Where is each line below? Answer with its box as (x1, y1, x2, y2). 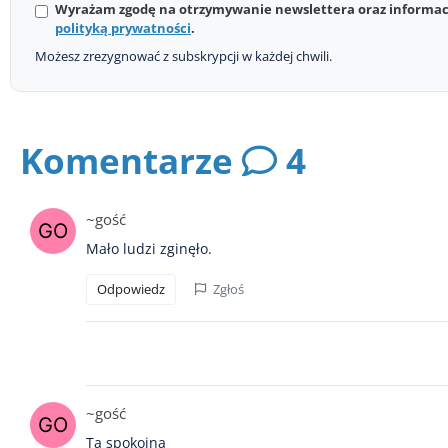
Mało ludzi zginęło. (86, 238, 212, 258)
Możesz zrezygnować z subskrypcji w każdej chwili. (35, 46, 332, 65)
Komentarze (20, 136, 242, 184)
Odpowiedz (97, 279, 165, 298)
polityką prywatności (55, 18, 191, 37)
